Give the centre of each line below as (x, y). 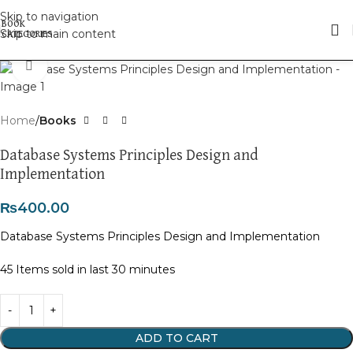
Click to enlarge (89, 65)
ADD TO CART (176, 338)
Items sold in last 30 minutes (95, 269)
